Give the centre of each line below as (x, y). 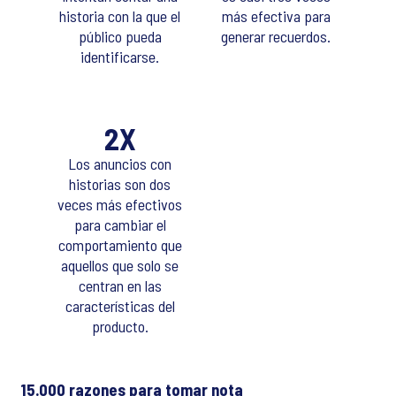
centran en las (120, 286)
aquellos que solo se (120, 266)
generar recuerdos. (276, 37)
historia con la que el (120, 16)
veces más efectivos (120, 205)
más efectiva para (276, 16)
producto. (120, 327)
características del (120, 306)
